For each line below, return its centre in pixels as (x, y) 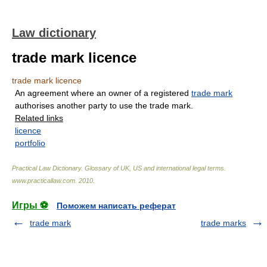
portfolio (30, 143)
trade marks (223, 223)
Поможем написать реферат (116, 206)
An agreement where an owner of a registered (103, 93)
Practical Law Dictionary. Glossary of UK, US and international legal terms (118, 168)
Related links (39, 118)
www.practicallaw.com (44, 181)
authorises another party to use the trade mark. (104, 105)
